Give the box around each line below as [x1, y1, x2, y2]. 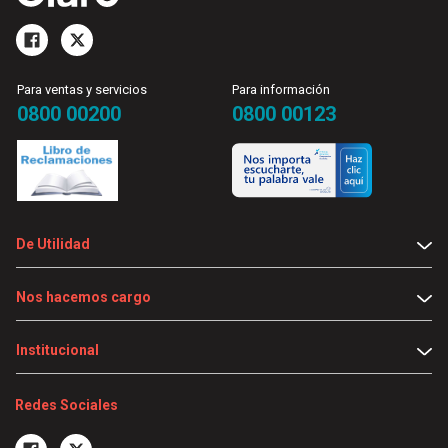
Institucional [16, 342, 99, 359]
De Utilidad [16, 236, 90, 253]
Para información [232, 82, 330, 97]
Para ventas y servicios [17, 82, 147, 97]
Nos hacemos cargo [16, 289, 151, 306]
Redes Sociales [15, 397, 118, 414]
